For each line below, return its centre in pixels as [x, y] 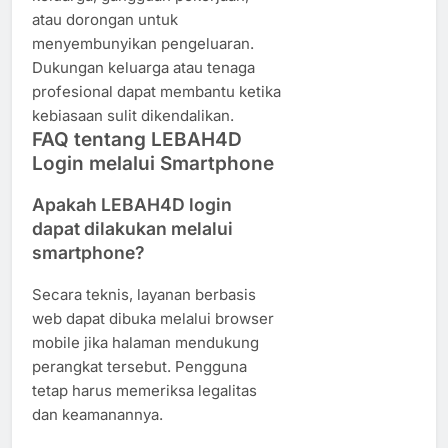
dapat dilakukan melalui [132, 229]
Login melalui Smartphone [153, 163]
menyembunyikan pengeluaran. [143, 43]
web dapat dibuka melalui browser [153, 318]
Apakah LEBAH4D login [132, 205]
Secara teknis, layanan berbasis [144, 294]
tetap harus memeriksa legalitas [144, 390]
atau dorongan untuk [105, 19]
